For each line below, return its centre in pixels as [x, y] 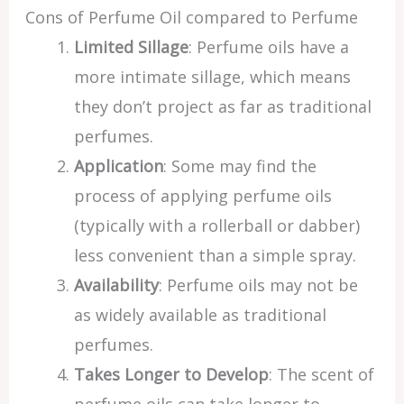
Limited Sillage [131, 47]
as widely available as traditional [200, 315]
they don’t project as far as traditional [222, 106]
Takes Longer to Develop [171, 374]
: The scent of [321, 374]
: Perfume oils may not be [258, 285]
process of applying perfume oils [202, 196]
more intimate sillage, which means [212, 77]
